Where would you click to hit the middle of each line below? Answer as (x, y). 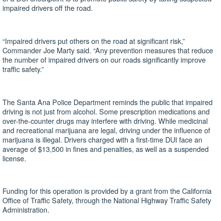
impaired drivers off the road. (48, 7)
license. (14, 158)
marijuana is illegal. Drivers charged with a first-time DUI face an (102, 139)
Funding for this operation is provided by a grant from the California (107, 191)
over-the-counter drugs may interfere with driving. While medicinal (105, 120)
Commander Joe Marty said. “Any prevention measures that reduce (108, 50)
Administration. (26, 210)
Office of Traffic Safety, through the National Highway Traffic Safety (107, 200)
